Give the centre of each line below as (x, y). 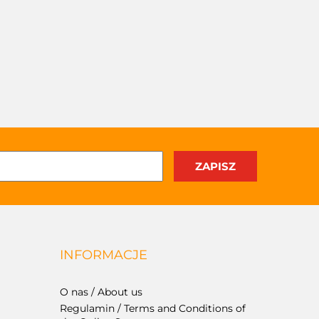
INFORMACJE (103, 255)
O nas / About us (101, 292)
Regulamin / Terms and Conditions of (152, 308)
